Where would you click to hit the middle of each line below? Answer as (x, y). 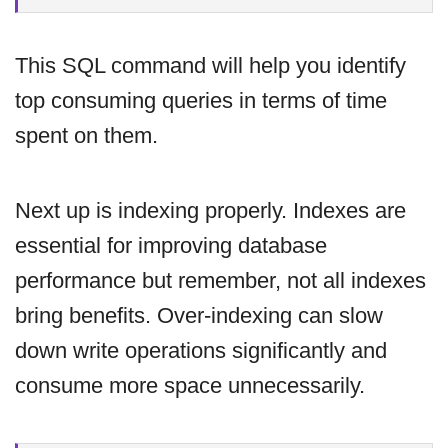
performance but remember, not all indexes (220, 280)
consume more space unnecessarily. (190, 385)
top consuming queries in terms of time (201, 100)
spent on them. (86, 135)
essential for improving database (171, 245)
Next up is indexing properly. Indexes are (210, 210)
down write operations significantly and (201, 350)
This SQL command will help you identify (210, 65)
